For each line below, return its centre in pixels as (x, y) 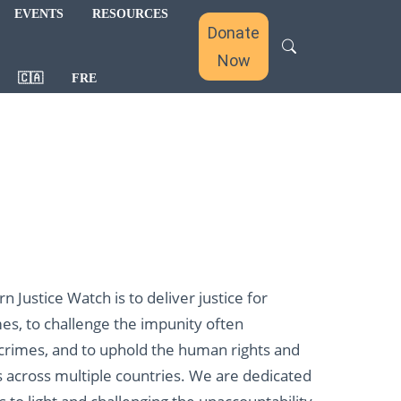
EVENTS (39, 14)
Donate (234, 33)
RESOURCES (131, 14)
